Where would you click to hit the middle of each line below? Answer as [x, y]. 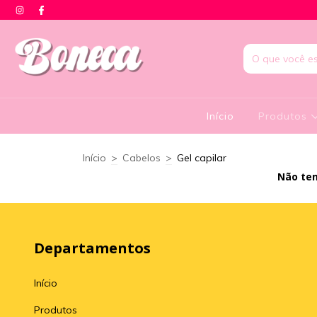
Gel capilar [202, 158]
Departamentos [92, 248]
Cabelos [142, 158]
